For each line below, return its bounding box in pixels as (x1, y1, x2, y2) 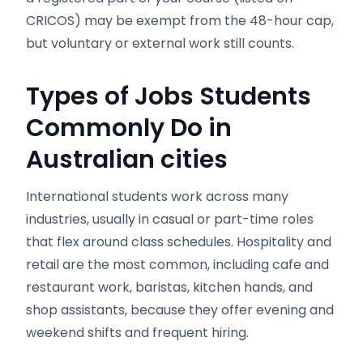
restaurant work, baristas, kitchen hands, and (26, 278, 313, 297)
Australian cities (26, 143, 228, 177)
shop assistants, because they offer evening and (26, 301, 334, 319)
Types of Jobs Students (26, 79, 311, 113)
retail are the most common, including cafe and (26, 255, 329, 274)
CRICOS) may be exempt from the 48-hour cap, (26, 11, 334, 30)
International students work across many (26, 187, 288, 206)
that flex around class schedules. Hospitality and (26, 233, 331, 251)
